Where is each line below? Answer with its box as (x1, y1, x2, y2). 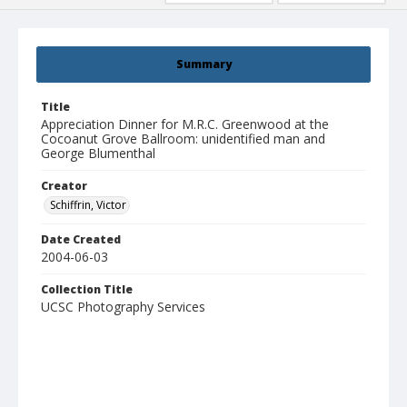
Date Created (41, 232, 121, 248)
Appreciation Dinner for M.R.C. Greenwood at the (41, 115, 329, 134)
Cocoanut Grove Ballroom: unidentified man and (41, 130, 325, 148)
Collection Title (41, 282, 133, 298)
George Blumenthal (41, 144, 155, 163)
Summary (175, 56, 232, 73)
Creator (41, 178, 87, 194)
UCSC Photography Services (41, 298, 205, 316)
